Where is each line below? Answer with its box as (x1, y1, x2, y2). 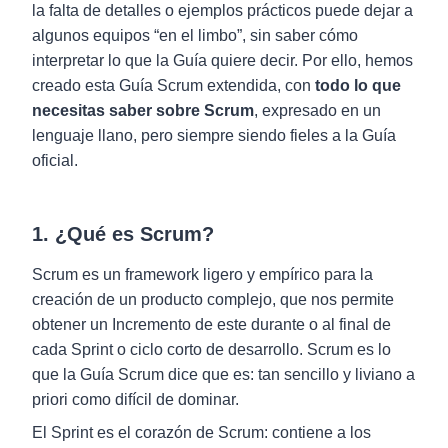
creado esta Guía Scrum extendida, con (32, 77, 315, 94)
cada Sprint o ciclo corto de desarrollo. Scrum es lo (32, 341, 391, 358)
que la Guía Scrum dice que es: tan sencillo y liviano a (32, 366, 415, 383)
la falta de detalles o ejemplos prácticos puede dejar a (32, 2, 413, 19)
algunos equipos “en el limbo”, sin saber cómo (32, 27, 358, 44)
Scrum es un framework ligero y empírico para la (32, 266, 373, 283)
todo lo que (315, 77, 401, 94)
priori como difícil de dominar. (32, 391, 239, 408)
